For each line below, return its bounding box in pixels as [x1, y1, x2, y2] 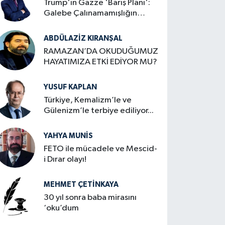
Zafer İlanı [44, 19, 82, 28]
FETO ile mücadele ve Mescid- [44, 144, 158, 153]
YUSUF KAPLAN [44, 83, 97, 91]
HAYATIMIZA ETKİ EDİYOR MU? [44, 57, 158, 66]
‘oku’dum [44, 203, 79, 212]
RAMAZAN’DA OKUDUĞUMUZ [44, 47, 159, 56]
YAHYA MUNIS [44, 132, 93, 140]
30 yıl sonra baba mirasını [44, 193, 137, 202]
